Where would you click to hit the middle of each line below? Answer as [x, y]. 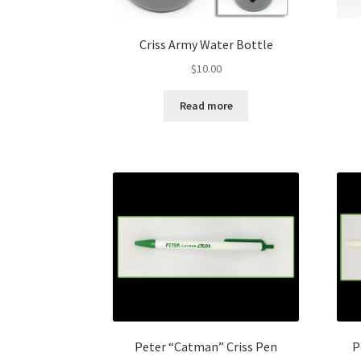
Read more [206, 106]
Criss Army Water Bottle [206, 45]
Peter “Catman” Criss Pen [206, 347]
